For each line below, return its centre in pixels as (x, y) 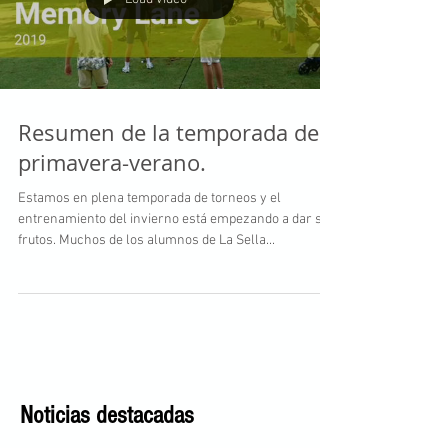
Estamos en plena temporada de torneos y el (149, 198)
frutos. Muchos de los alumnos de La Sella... (146, 240)
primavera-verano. (112, 162)
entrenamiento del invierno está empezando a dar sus (177, 219)
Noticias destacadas (107, 415)
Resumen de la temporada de (168, 132)
